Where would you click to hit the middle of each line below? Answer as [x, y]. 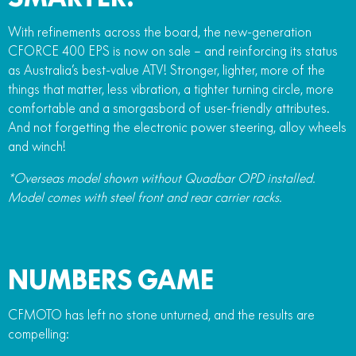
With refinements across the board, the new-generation [160, 31]
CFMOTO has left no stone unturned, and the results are [161, 314]
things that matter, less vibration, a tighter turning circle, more [171, 89]
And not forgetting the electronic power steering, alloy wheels [177, 127]
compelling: [39, 333]
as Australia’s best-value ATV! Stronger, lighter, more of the [166, 70]
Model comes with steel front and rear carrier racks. [145, 197]
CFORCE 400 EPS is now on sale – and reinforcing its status [173, 50]
